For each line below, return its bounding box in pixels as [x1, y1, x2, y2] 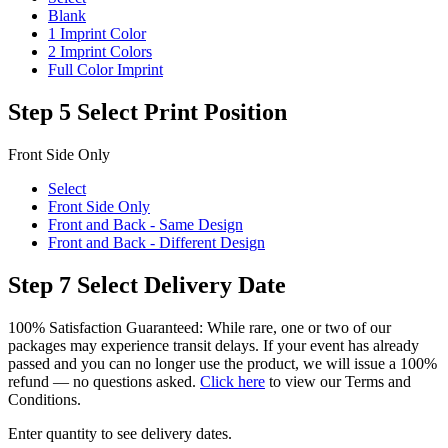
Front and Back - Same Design [48, 215, 243, 233]
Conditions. [8, 390, 81, 408]
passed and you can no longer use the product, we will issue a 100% [8, 354, 437, 372]
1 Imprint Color [48, 24, 146, 42]
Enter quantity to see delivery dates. [8, 424, 232, 442]
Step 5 [8, 98, 71, 125]
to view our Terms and [265, 372, 411, 390]
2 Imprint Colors [48, 42, 152, 60]
